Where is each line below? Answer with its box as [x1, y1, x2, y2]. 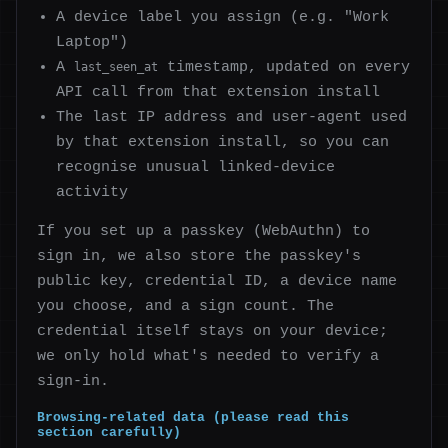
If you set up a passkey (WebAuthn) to [37, 223, 370, 240]
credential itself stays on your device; [37, 323, 388, 340]
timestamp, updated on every [158, 58, 411, 75]
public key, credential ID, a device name [37, 273, 397, 290]
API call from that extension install [56, 83, 381, 100]
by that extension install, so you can [56, 133, 390, 150]
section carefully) [37, 425, 181, 441]
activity [56, 183, 129, 200]
